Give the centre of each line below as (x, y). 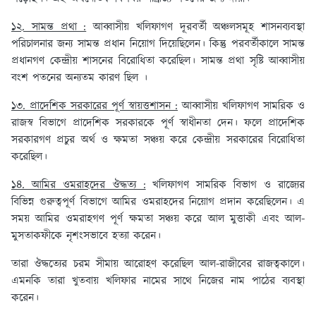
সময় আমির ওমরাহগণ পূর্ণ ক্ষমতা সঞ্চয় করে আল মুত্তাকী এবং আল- (158, 219)
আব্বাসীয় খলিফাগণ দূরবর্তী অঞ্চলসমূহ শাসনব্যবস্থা (195, 28)
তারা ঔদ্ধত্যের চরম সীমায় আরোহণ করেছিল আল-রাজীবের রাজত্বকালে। (158, 265)
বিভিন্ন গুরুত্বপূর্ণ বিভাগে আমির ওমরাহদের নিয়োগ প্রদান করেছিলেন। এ (158, 202)
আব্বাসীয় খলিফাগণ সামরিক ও (241, 107)
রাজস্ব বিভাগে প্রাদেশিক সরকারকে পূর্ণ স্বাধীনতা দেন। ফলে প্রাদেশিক (158, 123)
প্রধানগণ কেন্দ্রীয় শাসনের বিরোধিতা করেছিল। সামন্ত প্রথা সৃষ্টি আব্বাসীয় (158, 61)
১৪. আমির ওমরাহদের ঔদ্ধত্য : (79, 186)
